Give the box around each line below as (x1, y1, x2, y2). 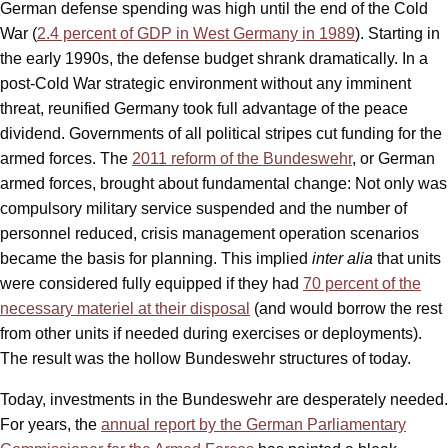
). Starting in (355, 25, 440, 43)
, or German (352, 150, 435, 168)
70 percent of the (303, 275, 421, 293)
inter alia (312, 250, 373, 268)
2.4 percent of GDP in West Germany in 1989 (37, 25, 355, 43)
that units (373, 250, 441, 268)
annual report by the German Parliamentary (101, 416, 406, 434)
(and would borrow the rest (250, 300, 442, 318)
